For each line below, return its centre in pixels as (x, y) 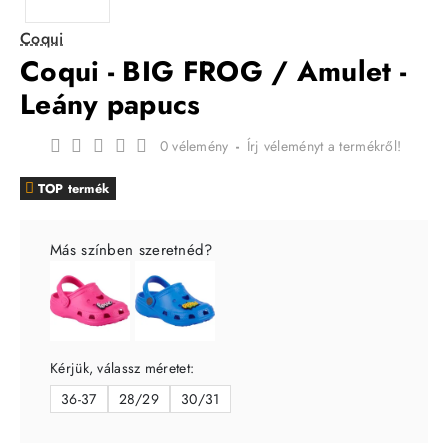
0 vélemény (194, 145)
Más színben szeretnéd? (131, 250)
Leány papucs (110, 104)
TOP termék (74, 188)
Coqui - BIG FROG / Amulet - (213, 71)
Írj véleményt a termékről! (324, 145)
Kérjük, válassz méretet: (122, 368)
